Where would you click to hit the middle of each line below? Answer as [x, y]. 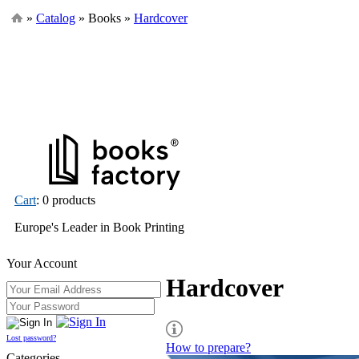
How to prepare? [208, 347]
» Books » [105, 18]
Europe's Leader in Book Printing [99, 227]
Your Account [42, 263]
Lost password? [31, 338]
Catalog [56, 18]
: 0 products [66, 200]
